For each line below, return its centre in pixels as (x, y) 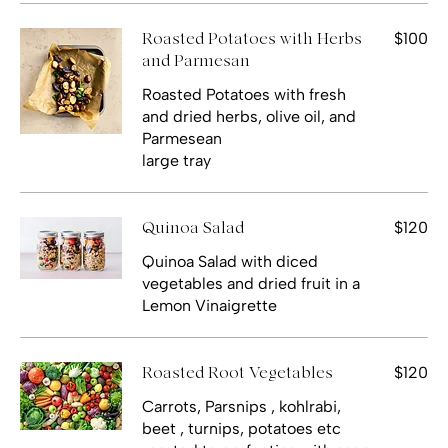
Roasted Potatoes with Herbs (252, 38)
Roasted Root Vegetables (237, 372)
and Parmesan (196, 60)
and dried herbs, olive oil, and (249, 116)
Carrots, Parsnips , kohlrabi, (241, 406)
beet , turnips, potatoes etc (241, 428)
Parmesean (182, 138)
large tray (176, 160)
